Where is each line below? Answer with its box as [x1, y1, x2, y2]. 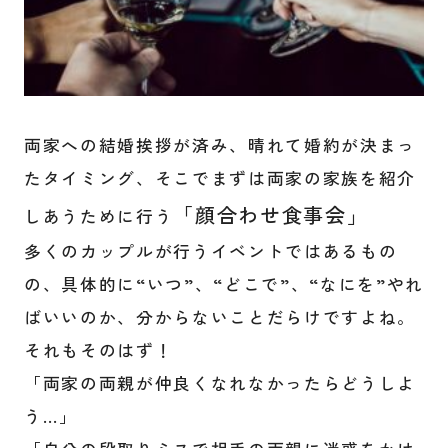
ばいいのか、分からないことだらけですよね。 [23, 305, 417, 330]
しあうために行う [23, 204, 174, 229]
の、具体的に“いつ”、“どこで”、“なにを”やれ [23, 272, 425, 297]
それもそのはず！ [23, 338, 174, 363]
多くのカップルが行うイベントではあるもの [23, 239, 398, 264]
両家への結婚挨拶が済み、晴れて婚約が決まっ [23, 133, 417, 158]
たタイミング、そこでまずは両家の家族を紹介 [23, 166, 417, 191]
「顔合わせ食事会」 [173, 200, 369, 230]
